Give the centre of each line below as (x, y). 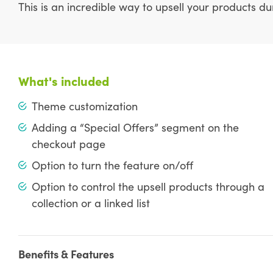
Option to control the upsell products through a (148, 186)
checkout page (68, 144)
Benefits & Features (66, 254)
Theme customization (84, 106)
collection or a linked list (90, 203)
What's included (63, 81)
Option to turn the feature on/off (112, 165)
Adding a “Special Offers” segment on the (135, 127)
